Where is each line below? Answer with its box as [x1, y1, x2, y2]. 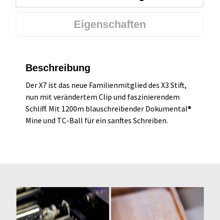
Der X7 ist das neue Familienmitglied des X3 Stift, [26, 80, 187, 90]
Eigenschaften [73, 18, 146, 30]
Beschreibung [26, 62, 90, 73]
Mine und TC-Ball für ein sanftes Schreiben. [26, 115, 168, 125]
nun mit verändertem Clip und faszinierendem [26, 91, 180, 102]
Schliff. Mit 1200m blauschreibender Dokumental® [26, 103, 192, 113]
